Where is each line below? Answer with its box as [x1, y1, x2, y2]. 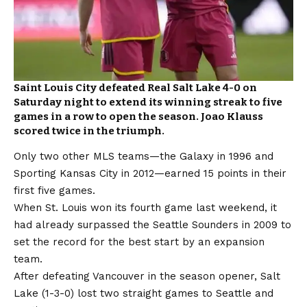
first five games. [14, 184, 95, 197]
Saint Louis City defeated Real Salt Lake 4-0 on [14, 81, 257, 94]
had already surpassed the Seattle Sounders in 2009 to [14, 219, 291, 232]
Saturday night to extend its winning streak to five [14, 95, 282, 108]
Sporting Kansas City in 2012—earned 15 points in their [14, 167, 286, 180]
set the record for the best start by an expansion [14, 236, 265, 249]
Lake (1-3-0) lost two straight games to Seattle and [14, 287, 273, 300]
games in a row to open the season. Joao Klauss [14, 110, 263, 123]
